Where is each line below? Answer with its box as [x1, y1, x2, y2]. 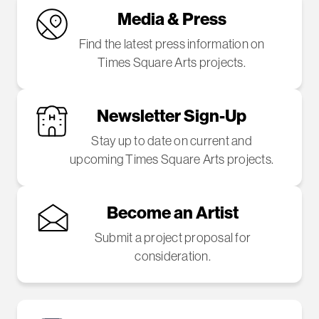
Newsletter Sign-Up [97, 104, 246, 126]
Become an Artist [107, 201, 239, 223]
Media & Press [117, 7, 226, 29]
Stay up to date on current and [91, 132, 252, 149]
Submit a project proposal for [94, 229, 251, 246]
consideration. [135, 247, 211, 264]
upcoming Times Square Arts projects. [70, 150, 273, 167]
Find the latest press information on [78, 35, 265, 52]
